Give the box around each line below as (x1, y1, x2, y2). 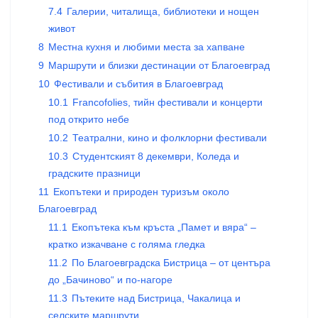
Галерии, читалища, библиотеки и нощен (67, 6, 259, 17)
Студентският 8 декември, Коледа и (72, 150, 239, 162)
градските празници (48, 168, 141, 179)
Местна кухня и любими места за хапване (48, 41, 245, 53)
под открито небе (48, 114, 129, 125)
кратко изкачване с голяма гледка (48, 238, 205, 250)
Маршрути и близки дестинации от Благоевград (48, 60, 270, 71)
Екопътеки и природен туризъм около (53, 186, 229, 197)
